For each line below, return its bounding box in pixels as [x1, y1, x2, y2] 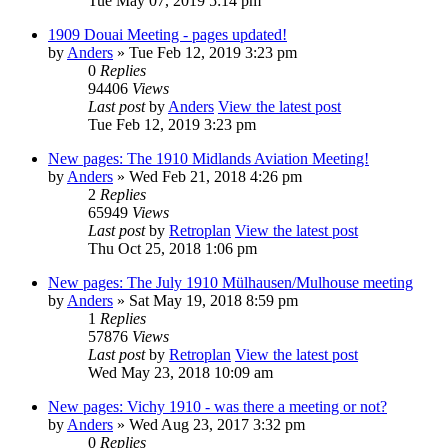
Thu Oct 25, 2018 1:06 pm [88, 239, 257, 257]
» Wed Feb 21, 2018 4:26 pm [113, 167, 302, 185]
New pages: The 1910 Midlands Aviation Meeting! [48, 149, 369, 167]
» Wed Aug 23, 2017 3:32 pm [113, 415, 305, 433]
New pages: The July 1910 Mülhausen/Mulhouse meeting [48, 273, 413, 291]
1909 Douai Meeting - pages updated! [48, 25, 287, 43]
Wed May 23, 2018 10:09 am [88, 363, 273, 381]
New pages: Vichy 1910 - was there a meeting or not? [48, 397, 387, 415]
